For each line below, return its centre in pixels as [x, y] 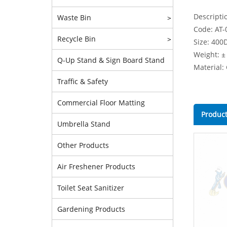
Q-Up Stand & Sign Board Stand [111, 60]
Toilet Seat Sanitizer [91, 188]
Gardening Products [91, 209]
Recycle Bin [77, 39]
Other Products [83, 145]
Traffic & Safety [83, 81]
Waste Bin [74, 17]
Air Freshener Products [96, 166]
